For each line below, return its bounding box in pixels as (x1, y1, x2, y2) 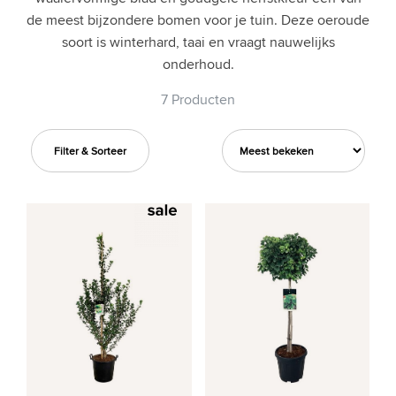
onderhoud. (162, 54, 234, 74)
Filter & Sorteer (54, 143, 126, 158)
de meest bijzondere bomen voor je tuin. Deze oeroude (27, 10, 369, 30)
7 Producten (161, 89, 235, 110)
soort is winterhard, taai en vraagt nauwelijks (61, 32, 335, 52)
